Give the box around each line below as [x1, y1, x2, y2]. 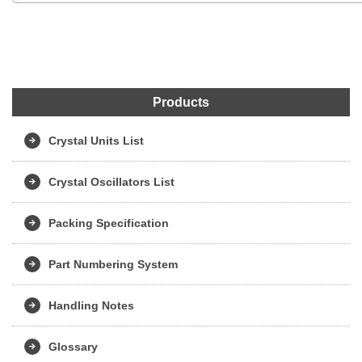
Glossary [48, 339, 98, 353]
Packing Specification [48, 216, 169, 229]
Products [153, 95, 209, 110]
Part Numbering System [48, 257, 178, 271]
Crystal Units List [48, 133, 144, 147]
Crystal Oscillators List [48, 175, 175, 188]
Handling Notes [48, 298, 134, 312]
